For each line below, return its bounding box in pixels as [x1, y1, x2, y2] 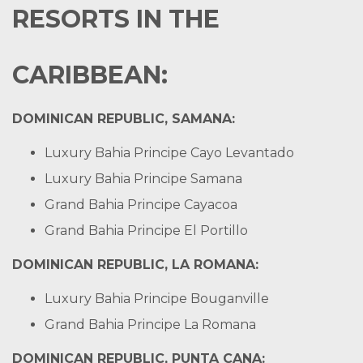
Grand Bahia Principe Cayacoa [45, 197, 237, 212]
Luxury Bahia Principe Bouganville [45, 291, 269, 306]
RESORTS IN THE [12, 4, 220, 34]
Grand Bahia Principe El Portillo [45, 223, 248, 238]
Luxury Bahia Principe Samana [45, 171, 242, 186]
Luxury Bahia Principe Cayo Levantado [45, 145, 294, 160]
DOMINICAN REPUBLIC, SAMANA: [12, 111, 235, 126]
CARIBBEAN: [12, 60, 168, 90]
